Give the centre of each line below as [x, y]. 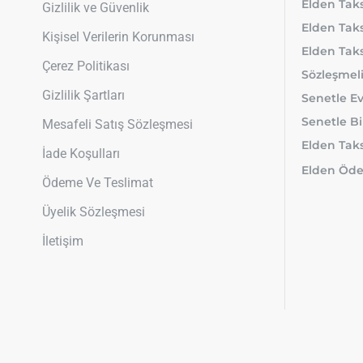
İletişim [63, 241]
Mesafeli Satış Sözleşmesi [117, 125]
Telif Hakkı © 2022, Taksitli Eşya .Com [135, 352]
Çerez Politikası [86, 66]
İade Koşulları [81, 154]
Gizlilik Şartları [83, 96]
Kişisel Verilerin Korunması [118, 37]
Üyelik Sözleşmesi [94, 212]
